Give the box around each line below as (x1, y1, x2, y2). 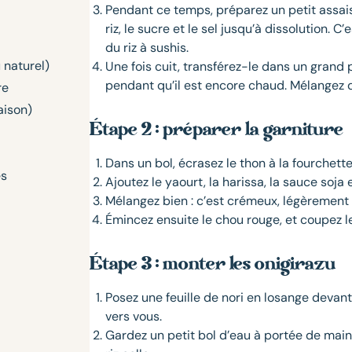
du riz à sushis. (104, 39, 189, 57)
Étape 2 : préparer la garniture (89, 118, 343, 144)
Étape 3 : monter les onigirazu (89, 252, 335, 278)
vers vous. (104, 308, 162, 325)
